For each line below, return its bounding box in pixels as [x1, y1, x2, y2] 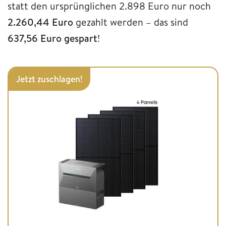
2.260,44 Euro [8, 15, 76, 29]
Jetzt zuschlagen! [16, 72, 83, 85]
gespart [64, 31, 97, 45]
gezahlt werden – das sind [76, 15, 188, 29]
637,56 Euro [8, 31, 62, 45]
